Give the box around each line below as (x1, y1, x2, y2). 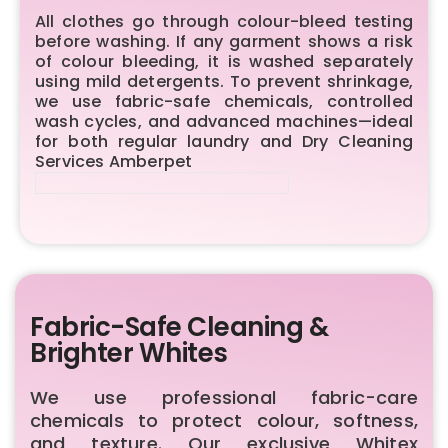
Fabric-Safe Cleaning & (30, 308, 328, 345)
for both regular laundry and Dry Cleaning (35, 129, 413, 153)
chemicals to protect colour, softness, (30, 407, 418, 433)
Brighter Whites (30, 334, 228, 371)
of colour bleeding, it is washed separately (35, 49, 413, 73)
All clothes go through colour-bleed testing (35, 9, 413, 33)
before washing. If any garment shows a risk (35, 29, 413, 53)
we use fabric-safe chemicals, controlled (35, 89, 413, 113)
